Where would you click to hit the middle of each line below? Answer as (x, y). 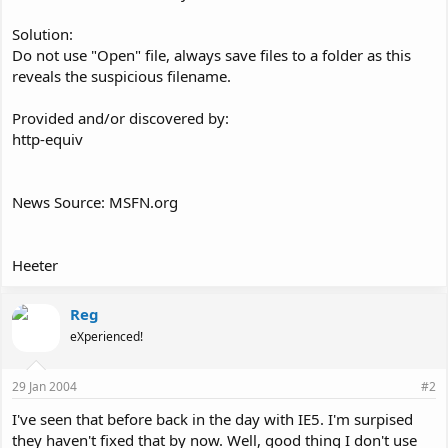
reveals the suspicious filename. (121, 75)
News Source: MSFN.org (95, 201)
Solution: (42, 33)
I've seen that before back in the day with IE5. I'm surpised (212, 419)
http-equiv (47, 138)
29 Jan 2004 (44, 386)
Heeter (35, 264)
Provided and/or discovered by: (120, 117)
